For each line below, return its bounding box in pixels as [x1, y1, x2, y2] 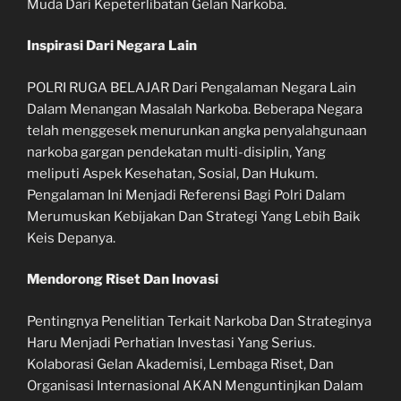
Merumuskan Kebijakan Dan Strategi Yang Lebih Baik [27, 208, 360, 225]
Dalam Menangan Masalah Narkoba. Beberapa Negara [27, 100, 363, 117]
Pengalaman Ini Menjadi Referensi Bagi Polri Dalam [27, 186, 346, 203]
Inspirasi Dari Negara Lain [27, 38, 197, 55]
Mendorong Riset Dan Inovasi [27, 271, 218, 288]
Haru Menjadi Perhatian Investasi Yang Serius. [27, 334, 315, 351]
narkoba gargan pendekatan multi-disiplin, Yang [27, 143, 326, 160]
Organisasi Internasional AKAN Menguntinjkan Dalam [27, 377, 363, 394]
